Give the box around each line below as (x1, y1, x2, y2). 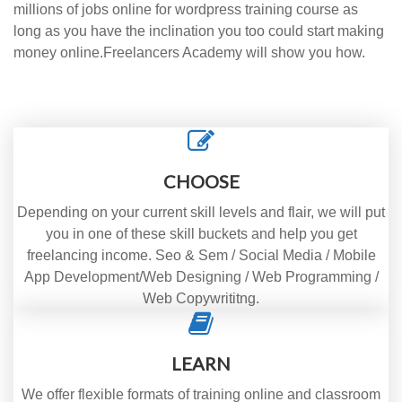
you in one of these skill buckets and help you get (45, 225, 357, 241)
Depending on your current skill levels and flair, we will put (17, 204, 385, 220)
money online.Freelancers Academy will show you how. (13, 44, 365, 60)
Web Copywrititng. (143, 290, 259, 306)
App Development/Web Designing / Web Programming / (23, 268, 379, 284)
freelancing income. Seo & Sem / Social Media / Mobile (26, 247, 376, 263)
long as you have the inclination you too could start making (13, 22, 384, 39)
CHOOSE (162, 170, 240, 192)
